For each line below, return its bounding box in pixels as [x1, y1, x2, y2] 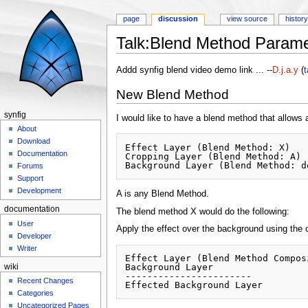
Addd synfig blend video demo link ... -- [115, 65, 272, 76]
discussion [158, 14, 199, 23]
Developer [17, 231, 52, 240]
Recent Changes [17, 276, 74, 285]
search [199, 53, 227, 63]
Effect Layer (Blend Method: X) [125, 142, 291, 153]
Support [17, 174, 44, 183]
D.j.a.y [272, 65, 298, 76]
